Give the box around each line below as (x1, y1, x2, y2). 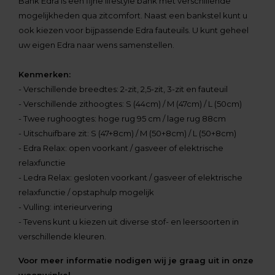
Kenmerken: (18, 69, 71, 80)
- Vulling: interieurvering (18, 202, 112, 212)
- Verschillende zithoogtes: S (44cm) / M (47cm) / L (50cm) (18, 99, 242, 109)
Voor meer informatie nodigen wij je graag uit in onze (18, 255, 254, 266)
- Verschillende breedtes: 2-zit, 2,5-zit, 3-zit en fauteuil (18, 84, 228, 95)
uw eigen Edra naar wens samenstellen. (18, 40, 176, 50)
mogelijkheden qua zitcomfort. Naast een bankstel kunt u (18, 10, 247, 21)
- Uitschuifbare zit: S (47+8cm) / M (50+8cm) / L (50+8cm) (18, 128, 236, 139)
